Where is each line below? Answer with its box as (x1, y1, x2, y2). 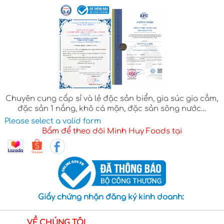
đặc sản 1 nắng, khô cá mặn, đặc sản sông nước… (17, 104, 206, 113)
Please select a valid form (4, 117, 101, 126)
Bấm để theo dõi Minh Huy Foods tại (41, 127, 182, 136)
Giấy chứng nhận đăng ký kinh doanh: (37, 192, 186, 201)
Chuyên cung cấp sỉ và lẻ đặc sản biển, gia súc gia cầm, (5, 94, 218, 103)
